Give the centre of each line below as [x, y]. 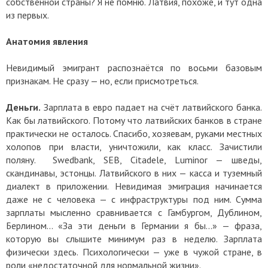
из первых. [28, 15]
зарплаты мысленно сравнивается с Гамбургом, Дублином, [134, 213]
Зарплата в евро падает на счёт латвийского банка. [151, 107]
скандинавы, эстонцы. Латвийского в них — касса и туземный [134, 173]
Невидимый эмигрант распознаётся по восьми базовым [134, 68]
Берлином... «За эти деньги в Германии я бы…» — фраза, [134, 226]
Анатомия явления [47, 42]
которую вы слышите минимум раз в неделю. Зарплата [134, 239]
